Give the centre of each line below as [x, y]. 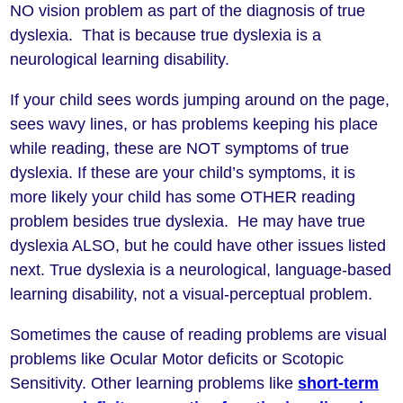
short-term [339, 384]
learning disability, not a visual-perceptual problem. [192, 295]
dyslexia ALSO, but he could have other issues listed [198, 246]
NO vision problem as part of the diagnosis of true [188, 11]
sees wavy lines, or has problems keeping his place [194, 125]
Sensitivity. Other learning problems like [154, 384]
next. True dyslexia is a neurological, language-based [201, 270]
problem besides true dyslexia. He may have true [188, 222]
